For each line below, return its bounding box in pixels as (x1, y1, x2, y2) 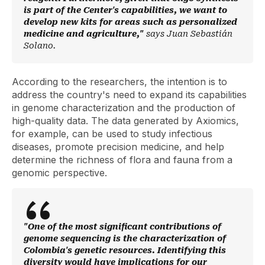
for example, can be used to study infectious (12, 127, 212, 140)
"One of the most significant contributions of (24, 221, 221, 231)
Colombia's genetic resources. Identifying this (24, 245, 226, 255)
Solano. (24, 40, 56, 50)
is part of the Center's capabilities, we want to (24, 5, 227, 15)
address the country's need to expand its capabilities (12, 88, 247, 101)
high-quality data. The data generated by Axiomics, (12, 114, 239, 127)
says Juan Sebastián (146, 28, 232, 38)
